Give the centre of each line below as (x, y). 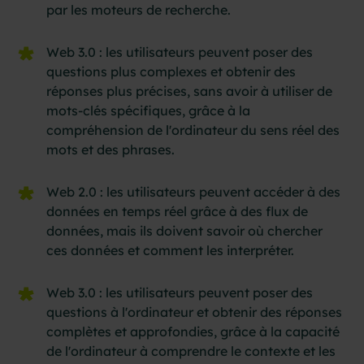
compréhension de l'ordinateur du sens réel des (193, 130)
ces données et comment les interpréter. (171, 250)
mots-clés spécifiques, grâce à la (149, 110)
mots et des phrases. (111, 149)
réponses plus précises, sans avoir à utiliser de (190, 91)
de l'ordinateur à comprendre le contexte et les (191, 351)
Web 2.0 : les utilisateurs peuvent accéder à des (194, 191)
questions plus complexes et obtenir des (171, 71)
